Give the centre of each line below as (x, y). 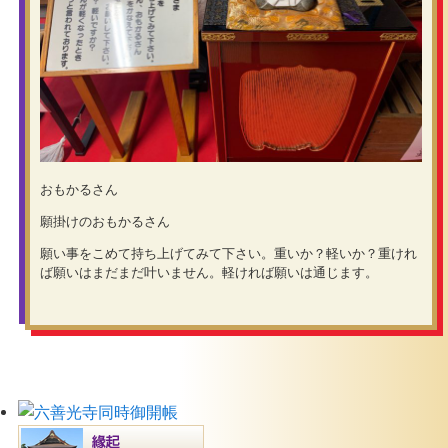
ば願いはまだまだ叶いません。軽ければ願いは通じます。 (208, 272)
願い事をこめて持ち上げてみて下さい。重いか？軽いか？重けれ (228, 253)
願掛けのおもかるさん (104, 222)
